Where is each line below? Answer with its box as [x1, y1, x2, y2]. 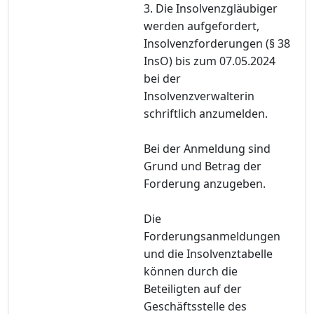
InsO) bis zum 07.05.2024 [144, 53, 275, 69]
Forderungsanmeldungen [144, 228, 280, 244]
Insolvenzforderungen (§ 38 [144, 35, 290, 51]
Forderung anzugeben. [144, 175, 266, 191]
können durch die [144, 263, 238, 279]
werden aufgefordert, [144, 18, 259, 34]
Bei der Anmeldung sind [144, 140, 271, 156]
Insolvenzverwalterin [144, 88, 254, 104]
